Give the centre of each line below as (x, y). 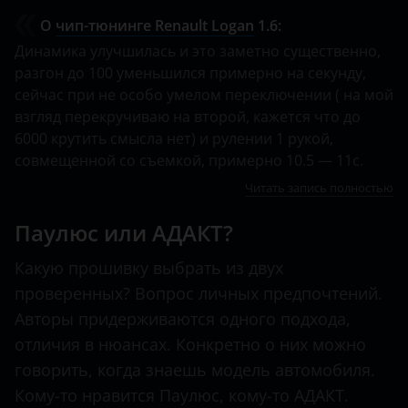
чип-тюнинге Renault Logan (155, 26)
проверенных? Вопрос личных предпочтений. (199, 294)
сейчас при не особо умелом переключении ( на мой (204, 95)
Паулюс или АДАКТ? (124, 233)
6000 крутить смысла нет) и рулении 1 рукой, (174, 139)
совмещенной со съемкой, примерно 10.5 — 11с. (189, 161)
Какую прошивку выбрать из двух (149, 268)
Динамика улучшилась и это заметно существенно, (198, 51)
